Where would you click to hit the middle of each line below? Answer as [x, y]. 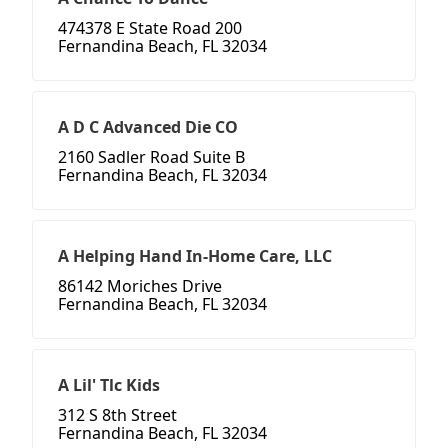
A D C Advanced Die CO [148, 127]
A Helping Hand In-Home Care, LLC [195, 256]
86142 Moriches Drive [140, 286]
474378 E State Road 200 [150, 28]
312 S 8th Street [117, 415]
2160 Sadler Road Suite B [151, 157]
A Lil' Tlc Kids [109, 385]
